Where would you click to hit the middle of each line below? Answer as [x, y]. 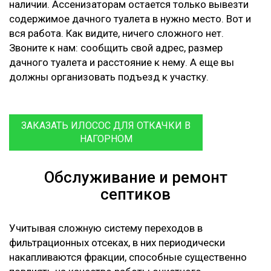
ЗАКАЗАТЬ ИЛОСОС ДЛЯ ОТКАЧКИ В [106, 126]
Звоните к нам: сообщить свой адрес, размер [116, 48]
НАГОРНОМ [106, 139]
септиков [135, 194]
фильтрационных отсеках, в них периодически [117, 243]
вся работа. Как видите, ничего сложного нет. [116, 34]
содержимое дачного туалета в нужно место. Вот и [130, 19]
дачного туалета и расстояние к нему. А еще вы [122, 63]
